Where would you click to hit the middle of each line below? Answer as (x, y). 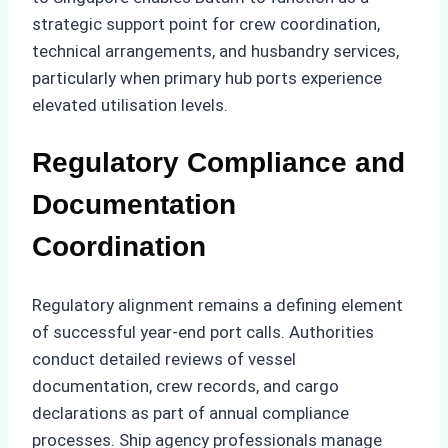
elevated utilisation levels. (130, 105)
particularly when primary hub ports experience (207, 78)
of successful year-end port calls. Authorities (203, 331)
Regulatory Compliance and (218, 163)
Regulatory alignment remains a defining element (217, 304)
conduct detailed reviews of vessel (164, 358)
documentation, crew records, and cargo (185, 385)
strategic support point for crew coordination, (206, 24)
